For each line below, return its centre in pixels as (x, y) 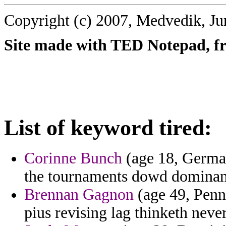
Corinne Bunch (73, 158)
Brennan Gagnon (79, 195)
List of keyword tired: (108, 128)
